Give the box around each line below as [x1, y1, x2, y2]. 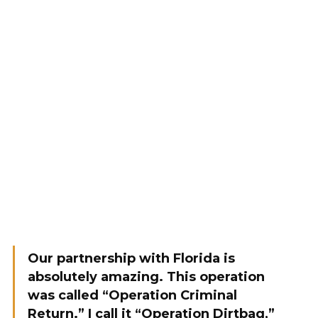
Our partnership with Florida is [28, 250, 235, 266]
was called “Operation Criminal [28, 287, 237, 303]
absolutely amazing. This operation [28, 268, 265, 285]
